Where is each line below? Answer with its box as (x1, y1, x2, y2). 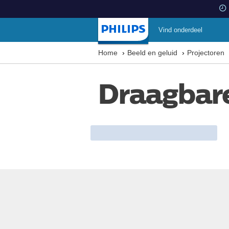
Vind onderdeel (158, 26, 202, 34)
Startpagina (102, 33, 134, 40)
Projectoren (187, 49, 224, 57)
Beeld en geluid (127, 49, 177, 57)
